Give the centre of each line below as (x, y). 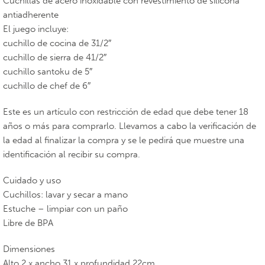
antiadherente (31, 15)
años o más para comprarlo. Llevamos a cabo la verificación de (130, 126)
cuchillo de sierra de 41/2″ (55, 57)
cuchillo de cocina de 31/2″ (57, 43)
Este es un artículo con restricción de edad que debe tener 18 (126, 112)
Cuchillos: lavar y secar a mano (65, 195)
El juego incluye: (36, 29)
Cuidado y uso (32, 180)
